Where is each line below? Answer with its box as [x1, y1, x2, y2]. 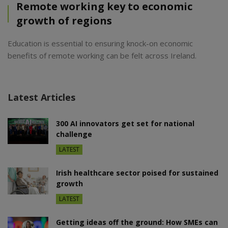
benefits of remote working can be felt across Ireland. [8, 50, 196, 61]
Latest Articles [8, 91, 75, 104]
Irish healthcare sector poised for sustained [56, 168, 218, 178]
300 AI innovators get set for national [56, 119, 194, 129]
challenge [56, 129, 92, 139]
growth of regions [16, 14, 112, 28]
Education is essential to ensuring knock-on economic [8, 38, 193, 49]
